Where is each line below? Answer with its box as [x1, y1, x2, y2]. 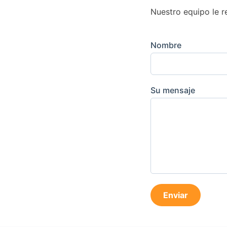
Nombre [150, 40, 181, 50]
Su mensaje [150, 85, 195, 95]
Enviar [163, 190, 188, 200]
